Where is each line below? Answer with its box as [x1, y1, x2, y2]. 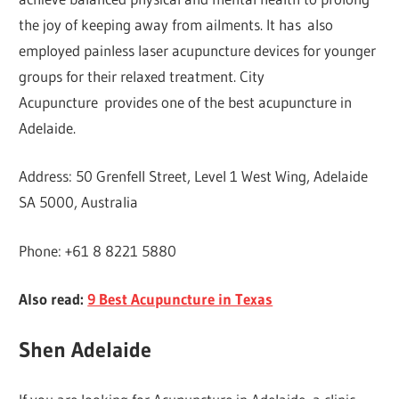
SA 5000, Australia [19, 192, 139, 212]
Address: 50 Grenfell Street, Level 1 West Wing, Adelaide [19, 167, 369, 186]
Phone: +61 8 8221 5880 [19, 240, 177, 260]
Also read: [19, 289, 88, 309]
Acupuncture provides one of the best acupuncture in [19, 92, 353, 111]
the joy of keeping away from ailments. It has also [19, 14, 334, 34]
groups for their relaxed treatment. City [19, 66, 265, 85]
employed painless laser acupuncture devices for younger [19, 40, 377, 60]
